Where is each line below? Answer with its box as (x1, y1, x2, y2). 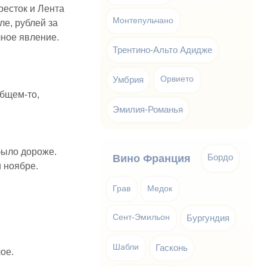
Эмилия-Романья (113, 104, 184, 114)
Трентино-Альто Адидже (113, 45, 213, 55)
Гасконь (156, 243, 188, 253)
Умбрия (113, 74, 144, 85)
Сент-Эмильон (113, 213, 170, 222)
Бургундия (187, 213, 230, 223)
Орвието (160, 74, 194, 83)
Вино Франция (113, 153, 191, 164)
